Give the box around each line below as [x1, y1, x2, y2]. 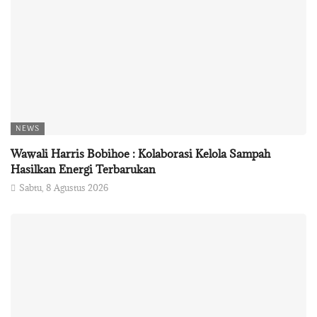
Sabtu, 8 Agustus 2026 [19, 181, 108, 193]
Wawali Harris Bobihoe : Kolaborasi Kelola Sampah [11, 146, 270, 161]
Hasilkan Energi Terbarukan [11, 161, 156, 176]
